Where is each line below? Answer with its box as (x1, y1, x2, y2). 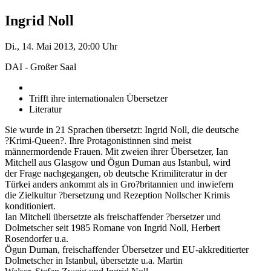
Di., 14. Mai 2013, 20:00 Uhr (5, 41, 117, 51)
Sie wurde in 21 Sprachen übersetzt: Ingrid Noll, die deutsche (5, 124, 239, 135)
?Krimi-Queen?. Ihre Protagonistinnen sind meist (5, 135, 191, 146)
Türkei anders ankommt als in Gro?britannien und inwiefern (5, 178, 233, 189)
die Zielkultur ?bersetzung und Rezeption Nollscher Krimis (5, 189, 230, 200)
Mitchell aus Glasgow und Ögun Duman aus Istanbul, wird (5, 157, 230, 168)
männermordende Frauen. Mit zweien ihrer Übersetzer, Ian (5, 146, 228, 157)
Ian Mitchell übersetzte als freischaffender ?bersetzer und (5, 211, 221, 222)
